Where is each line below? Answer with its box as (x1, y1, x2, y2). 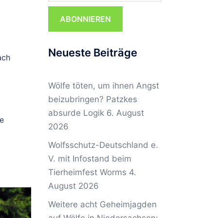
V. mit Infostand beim (48, 154, 131, 163)
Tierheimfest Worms (48, 167, 127, 177)
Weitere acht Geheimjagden (48, 200, 157, 209)
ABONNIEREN (59, 14, 111, 24)
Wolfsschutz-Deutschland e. (48, 140, 158, 150)
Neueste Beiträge (48, 46, 137, 59)
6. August (106, 108, 144, 118)
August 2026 (48, 181, 99, 191)
